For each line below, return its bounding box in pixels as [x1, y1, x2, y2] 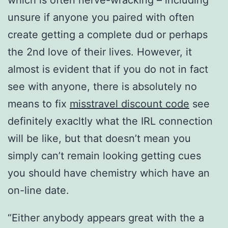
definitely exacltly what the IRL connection [8, 115, 213, 128]
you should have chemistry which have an [8, 167, 210, 180]
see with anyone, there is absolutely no [8, 80, 197, 93]
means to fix [8, 98, 70, 110]
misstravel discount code [70, 98, 189, 110]
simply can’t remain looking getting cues [8, 150, 201, 162]
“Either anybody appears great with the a [8, 212, 204, 224]
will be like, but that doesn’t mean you [8, 132, 191, 145]
